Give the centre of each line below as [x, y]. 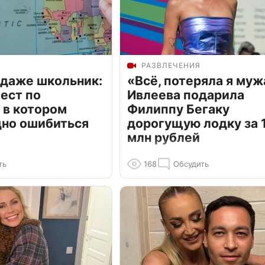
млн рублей [164, 138]
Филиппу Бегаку [178, 109]
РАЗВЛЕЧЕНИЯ [171, 66]
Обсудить [191, 164]
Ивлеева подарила [186, 95]
